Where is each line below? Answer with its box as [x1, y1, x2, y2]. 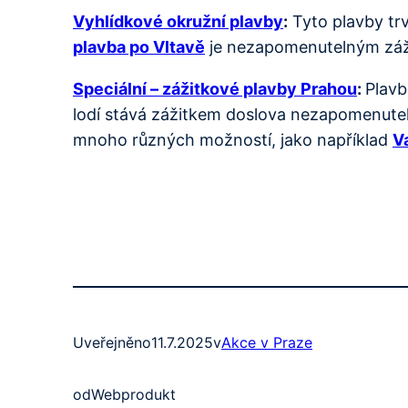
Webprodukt [91, 384, 176, 403]
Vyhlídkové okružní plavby [73, 11, 283, 31]
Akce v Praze [221, 332, 312, 352]
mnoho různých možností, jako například [73, 129, 393, 149]
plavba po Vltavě [73, 36, 205, 56]
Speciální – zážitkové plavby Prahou [73, 78, 357, 98]
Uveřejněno [73, 332, 151, 352]
